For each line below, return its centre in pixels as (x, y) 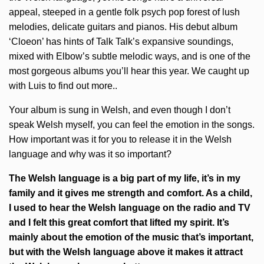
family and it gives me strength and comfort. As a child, (131, 193)
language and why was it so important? (90, 154)
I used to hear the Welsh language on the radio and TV (130, 208)
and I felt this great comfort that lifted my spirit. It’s (119, 222)
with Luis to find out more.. (63, 86)
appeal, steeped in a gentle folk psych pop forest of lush (124, 12)
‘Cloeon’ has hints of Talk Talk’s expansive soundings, (121, 42)
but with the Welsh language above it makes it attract (126, 252)
